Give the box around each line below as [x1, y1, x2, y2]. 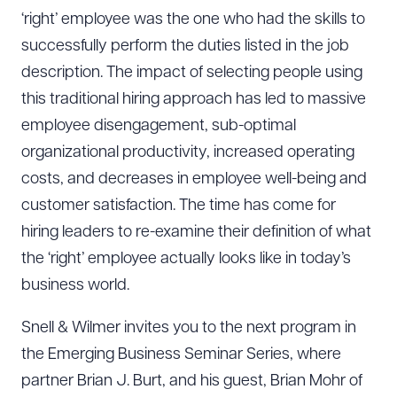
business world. [21, 277, 129, 294]
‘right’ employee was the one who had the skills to [21, 12, 365, 28]
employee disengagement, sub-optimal [21, 118, 296, 135]
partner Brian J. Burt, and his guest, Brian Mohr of [21, 373, 362, 390]
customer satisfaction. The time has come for [21, 198, 336, 214]
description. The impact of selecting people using [21, 65, 362, 82]
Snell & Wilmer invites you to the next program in [21, 320, 356, 337]
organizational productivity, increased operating [21, 144, 354, 161]
